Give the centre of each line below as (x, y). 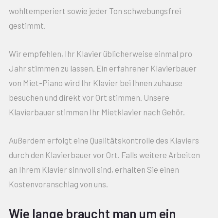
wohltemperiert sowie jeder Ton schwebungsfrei (95, 10)
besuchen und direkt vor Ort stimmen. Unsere (89, 97)
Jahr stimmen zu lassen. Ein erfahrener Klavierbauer (102, 68)
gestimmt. (27, 25)
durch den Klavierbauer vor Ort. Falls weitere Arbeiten (104, 154)
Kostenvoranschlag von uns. (58, 184)
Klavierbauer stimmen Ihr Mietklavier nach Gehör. (97, 112)
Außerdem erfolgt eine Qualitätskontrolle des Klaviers (104, 140)
